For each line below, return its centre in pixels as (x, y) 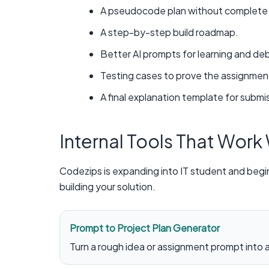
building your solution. (107, 187)
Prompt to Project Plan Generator (145, 228)
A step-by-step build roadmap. (169, 32)
